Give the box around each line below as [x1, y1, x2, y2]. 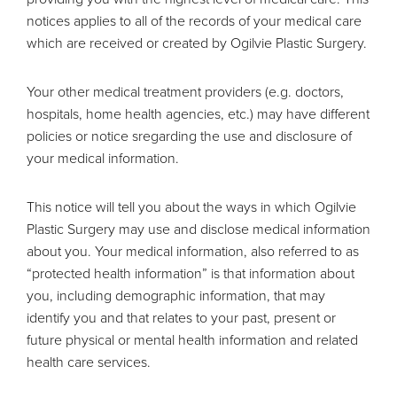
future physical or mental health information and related [27, 329, 358, 350]
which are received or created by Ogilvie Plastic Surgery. [27, 32, 367, 53]
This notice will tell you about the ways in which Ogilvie [27, 196, 356, 217]
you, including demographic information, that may [27, 284, 325, 306]
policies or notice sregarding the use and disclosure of [27, 125, 352, 146]
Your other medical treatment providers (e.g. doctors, [27, 81, 344, 102]
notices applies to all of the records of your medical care [27, 10, 362, 31]
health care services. [27, 351, 151, 372]
